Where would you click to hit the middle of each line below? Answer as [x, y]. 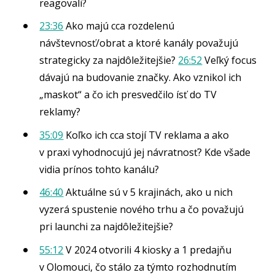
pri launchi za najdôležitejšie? [107, 227]
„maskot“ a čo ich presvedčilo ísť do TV [128, 95]
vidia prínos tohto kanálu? [99, 169]
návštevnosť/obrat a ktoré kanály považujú [139, 43]
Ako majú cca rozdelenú [119, 26]
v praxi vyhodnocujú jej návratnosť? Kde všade [145, 152]
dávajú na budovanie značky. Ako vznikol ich [141, 78]
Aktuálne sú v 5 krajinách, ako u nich [148, 192]
